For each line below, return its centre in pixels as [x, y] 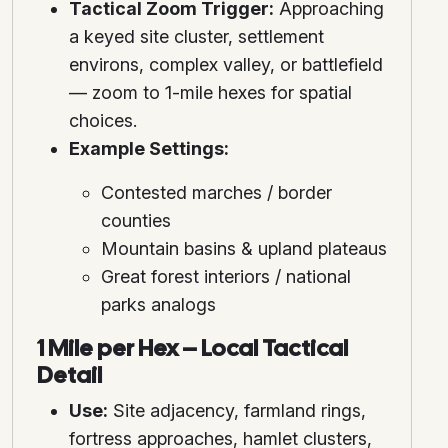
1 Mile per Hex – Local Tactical [192, 348]
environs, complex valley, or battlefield [226, 65]
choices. [103, 121]
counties [136, 221]
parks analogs [158, 305]
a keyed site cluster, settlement [196, 37]
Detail [69, 375]
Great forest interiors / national [226, 277]
